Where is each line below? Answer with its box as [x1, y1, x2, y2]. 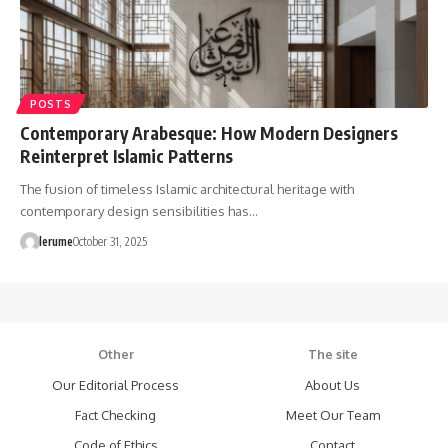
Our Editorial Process [52, 376, 179, 393]
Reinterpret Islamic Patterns [20, 144, 233, 167]
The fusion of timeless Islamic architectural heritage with [20, 180, 354, 197]
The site [307, 345, 358, 362]
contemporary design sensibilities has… [20, 202, 258, 219]
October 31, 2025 [72, 233, 147, 249]
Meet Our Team [285, 406, 380, 423]
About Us [305, 376, 360, 393]
